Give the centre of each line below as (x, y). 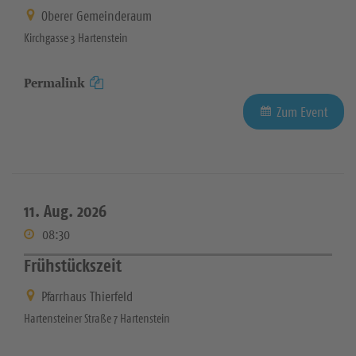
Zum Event (302, 112)
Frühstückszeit (73, 265)
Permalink (54, 83)
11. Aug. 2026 (65, 211)
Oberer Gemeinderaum (97, 15)
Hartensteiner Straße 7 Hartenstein (97, 319)
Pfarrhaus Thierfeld (87, 297)
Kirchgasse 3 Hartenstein (76, 37)
